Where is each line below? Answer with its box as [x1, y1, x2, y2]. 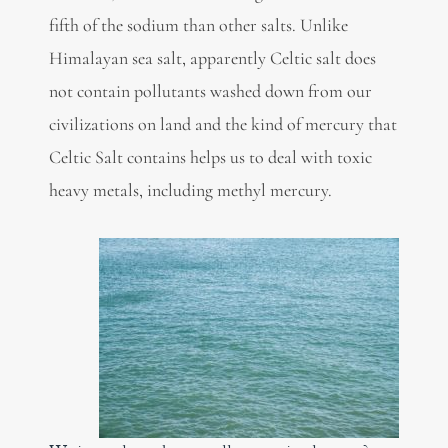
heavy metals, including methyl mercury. [48, 178, 332, 201]
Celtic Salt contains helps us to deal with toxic [48, 145, 372, 168]
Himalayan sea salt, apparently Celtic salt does [48, 46, 376, 69]
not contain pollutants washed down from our [48, 79, 372, 102]
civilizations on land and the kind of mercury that [48, 112, 397, 135]
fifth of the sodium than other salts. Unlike [48, 13, 348, 36]
